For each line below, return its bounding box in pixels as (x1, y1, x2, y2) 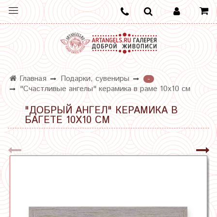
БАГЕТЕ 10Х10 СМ (25, 113, 110, 128)
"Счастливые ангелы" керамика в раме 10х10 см (20, 83, 190, 94)
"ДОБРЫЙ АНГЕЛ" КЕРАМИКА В (25, 104, 178, 118)
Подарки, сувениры (61, 73, 129, 85)
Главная (17, 73, 46, 85)
